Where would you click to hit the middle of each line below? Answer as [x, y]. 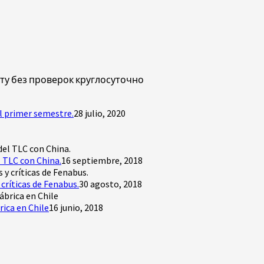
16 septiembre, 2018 [102, 160]
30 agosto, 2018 [110, 184]
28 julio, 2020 [100, 113]
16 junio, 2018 [76, 207]
